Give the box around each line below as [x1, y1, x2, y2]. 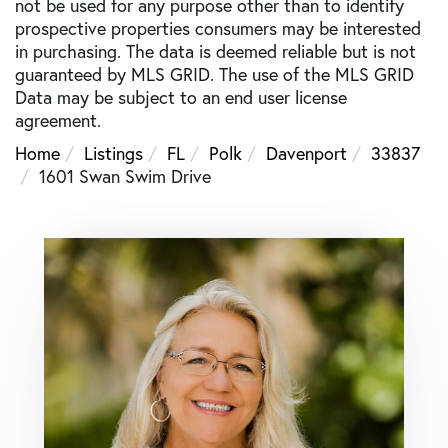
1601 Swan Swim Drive [39, 164, 211, 188]
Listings [84, 141, 143, 165]
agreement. [15, 108, 101, 132]
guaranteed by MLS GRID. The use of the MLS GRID [15, 62, 414, 86]
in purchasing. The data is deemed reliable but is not [15, 39, 416, 63]
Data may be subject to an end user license [15, 85, 347, 109]
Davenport [266, 141, 347, 165]
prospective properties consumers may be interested [15, 16, 421, 40]
